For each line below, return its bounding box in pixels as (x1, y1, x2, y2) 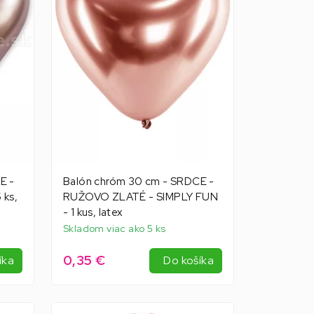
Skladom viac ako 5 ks (62, 221, 166, 235)
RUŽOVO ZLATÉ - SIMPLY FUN (62, 189, 218, 204)
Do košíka (163, 252, 214, 268)
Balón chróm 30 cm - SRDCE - (62, 174, 214, 189)
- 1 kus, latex (62, 205, 123, 219)
